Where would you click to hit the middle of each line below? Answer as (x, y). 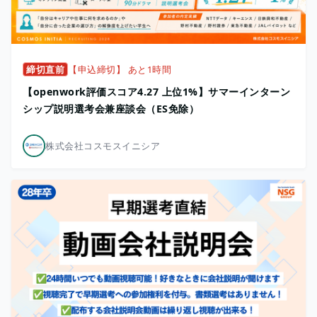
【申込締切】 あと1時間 (120, 69)
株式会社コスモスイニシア (103, 145)
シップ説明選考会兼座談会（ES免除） (111, 108)
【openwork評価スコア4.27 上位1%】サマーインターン (156, 91)
